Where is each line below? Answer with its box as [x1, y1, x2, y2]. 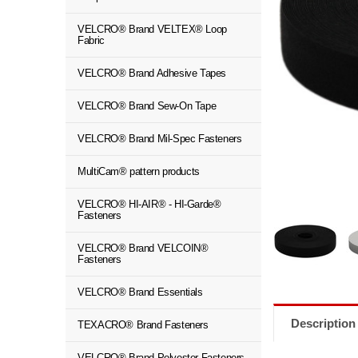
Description [291, 316, 356, 330]
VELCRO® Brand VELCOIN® [78, 242, 209, 254]
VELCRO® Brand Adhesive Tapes [78, 67, 227, 79]
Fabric [78, 34, 105, 46]
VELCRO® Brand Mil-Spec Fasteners [78, 133, 242, 145]
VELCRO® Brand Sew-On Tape [78, 100, 217, 112]
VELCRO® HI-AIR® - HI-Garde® [78, 198, 221, 210]
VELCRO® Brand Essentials [78, 286, 203, 298]
